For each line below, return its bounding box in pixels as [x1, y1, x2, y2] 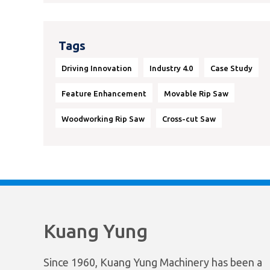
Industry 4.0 [149, 64, 193, 72]
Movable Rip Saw [164, 89, 228, 98]
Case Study [210, 64, 253, 72]
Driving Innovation [61, 64, 132, 72]
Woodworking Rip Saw [61, 115, 145, 123]
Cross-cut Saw [162, 115, 216, 123]
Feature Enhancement [61, 89, 146, 98]
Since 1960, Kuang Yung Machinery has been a [43, 256, 262, 268]
